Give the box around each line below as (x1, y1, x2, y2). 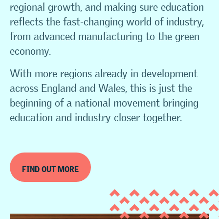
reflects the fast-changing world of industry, (10, 15, 204, 28)
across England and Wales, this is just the (10, 82, 192, 95)
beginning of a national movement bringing (10, 96, 198, 109)
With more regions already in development (10, 67, 197, 80)
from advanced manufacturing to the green (10, 30, 199, 43)
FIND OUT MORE (22, 160, 79, 175)
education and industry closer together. (10, 111, 182, 124)
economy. (10, 44, 51, 58)
